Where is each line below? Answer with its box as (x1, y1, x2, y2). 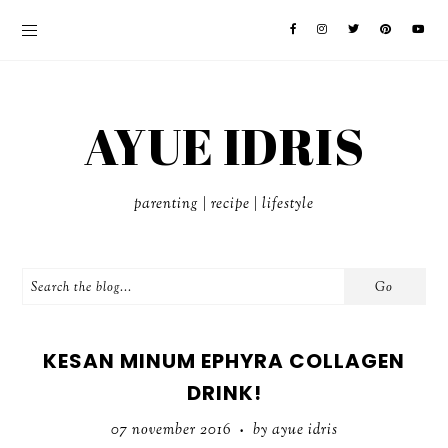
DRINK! (186, 379, 262, 407)
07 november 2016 (110, 420, 235, 441)
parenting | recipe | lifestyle (134, 194, 314, 215)
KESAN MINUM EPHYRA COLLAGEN (43, 347, 405, 375)
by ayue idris (248, 420, 338, 441)
